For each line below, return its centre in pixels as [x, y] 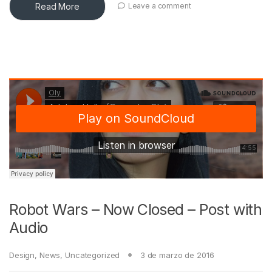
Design [22, 255]
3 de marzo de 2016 [177, 255]
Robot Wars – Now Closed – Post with [136, 209]
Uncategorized [93, 255]
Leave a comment [159, 6]
